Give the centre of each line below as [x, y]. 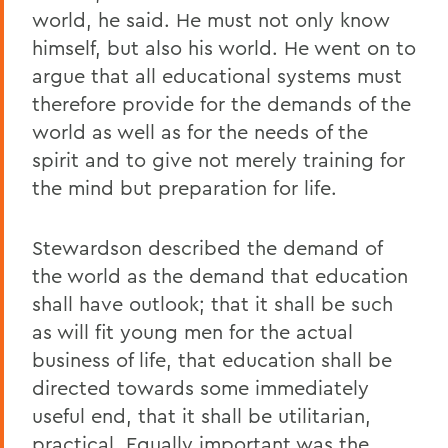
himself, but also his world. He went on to [224, 48]
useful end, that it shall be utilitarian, [201, 416]
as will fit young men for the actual [192, 332]
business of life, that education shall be [212, 360]
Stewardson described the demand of [207, 248]
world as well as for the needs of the [200, 132]
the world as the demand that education [220, 276]
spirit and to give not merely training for [218, 160]
